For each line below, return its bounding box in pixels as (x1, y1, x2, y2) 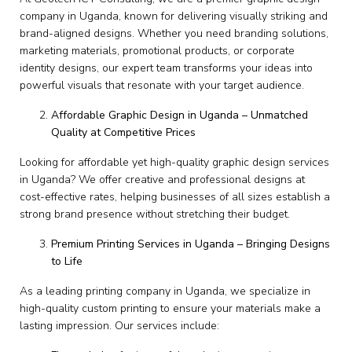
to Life (51, 254, 82, 269)
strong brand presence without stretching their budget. (20, 207, 290, 222)
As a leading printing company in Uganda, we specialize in (20, 284, 310, 299)
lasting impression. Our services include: (20, 318, 219, 334)
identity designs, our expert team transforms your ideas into (20, 60, 313, 76)
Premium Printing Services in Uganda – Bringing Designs (51, 236, 330, 252)
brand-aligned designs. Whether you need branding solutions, (20, 26, 328, 42)
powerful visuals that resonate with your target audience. (20, 78, 304, 93)
